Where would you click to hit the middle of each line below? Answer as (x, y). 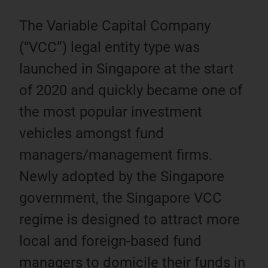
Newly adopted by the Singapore (122, 176)
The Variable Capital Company (115, 26)
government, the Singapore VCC (121, 198)
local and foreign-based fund (110, 241)
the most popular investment (111, 112)
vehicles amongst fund (92, 133)
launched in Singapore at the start (127, 69)
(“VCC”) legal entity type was (109, 47)
